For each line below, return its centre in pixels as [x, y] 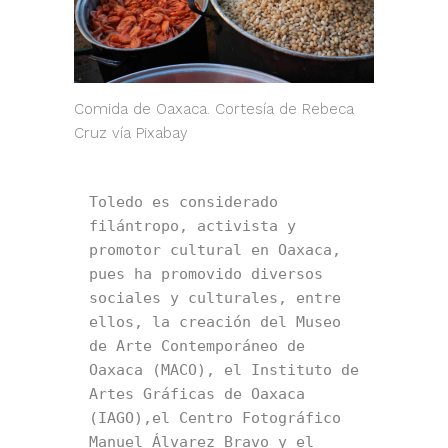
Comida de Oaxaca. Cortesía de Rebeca [214, 109]
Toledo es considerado [183, 202]
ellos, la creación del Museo [215, 322]
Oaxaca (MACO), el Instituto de [224, 370]
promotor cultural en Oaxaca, [215, 250]
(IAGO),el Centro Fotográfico [215, 418]
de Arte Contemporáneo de [197, 346]
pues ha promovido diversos [206, 274]
